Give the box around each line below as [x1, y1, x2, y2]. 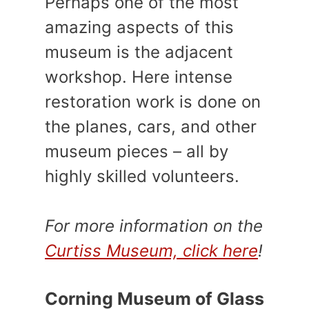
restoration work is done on [45, 92, 261, 112]
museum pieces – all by [45, 141, 228, 162]
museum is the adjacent [45, 42, 233, 63]
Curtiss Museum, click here [45, 241, 258, 261]
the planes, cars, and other [45, 117, 257, 137]
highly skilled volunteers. [45, 166, 239, 187]
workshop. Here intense [45, 67, 232, 88]
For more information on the [45, 216, 263, 237]
